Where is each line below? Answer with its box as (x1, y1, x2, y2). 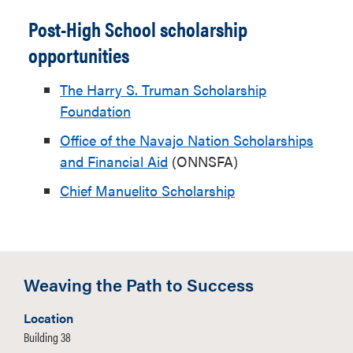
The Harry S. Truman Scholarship (60, 80, 266, 99)
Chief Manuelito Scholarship (60, 180, 235, 200)
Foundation (60, 101, 131, 121)
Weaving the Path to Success (24, 272, 254, 296)
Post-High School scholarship (28, 14, 247, 43)
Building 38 (24, 328, 71, 346)
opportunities (28, 40, 129, 69)
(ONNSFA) (168, 151, 238, 171)
